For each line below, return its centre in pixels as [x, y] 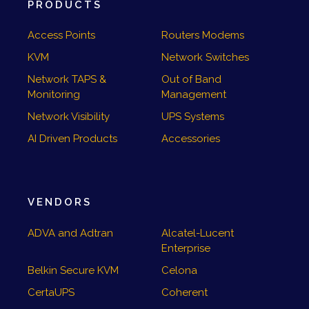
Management [194, 95]
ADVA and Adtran [70, 233]
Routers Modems [203, 36]
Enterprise [186, 248]
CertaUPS [51, 292]
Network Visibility [69, 117]
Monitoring [54, 95]
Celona [179, 270]
